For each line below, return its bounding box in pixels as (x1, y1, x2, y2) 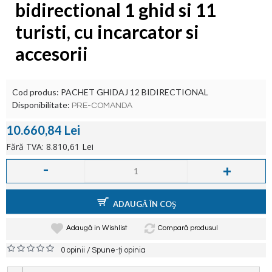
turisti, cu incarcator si (15, 21, 199, 42)
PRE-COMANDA (72, 101, 132, 110)
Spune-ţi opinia (92, 246, 146, 254)
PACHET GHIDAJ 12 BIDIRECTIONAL (61, 87, 208, 97)
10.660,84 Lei (6, 123, 80, 137)
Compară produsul (158, 224, 218, 232)
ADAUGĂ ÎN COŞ (112, 199, 176, 209)
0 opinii (61, 246, 85, 254)
